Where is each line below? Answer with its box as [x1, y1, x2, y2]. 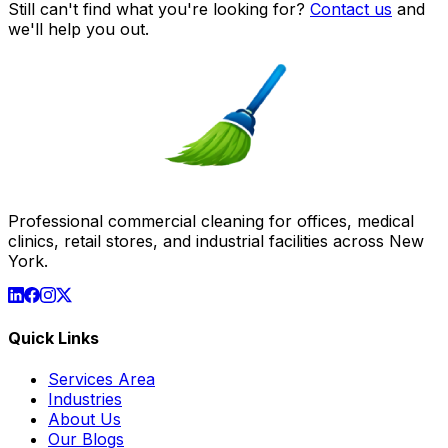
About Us [48, 409, 121, 430]
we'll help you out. [8, 18, 149, 39]
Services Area [48, 369, 155, 390]
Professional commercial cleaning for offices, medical [8, 210, 414, 231]
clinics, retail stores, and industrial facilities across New [8, 230, 424, 251]
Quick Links [8, 327, 99, 348]
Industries [48, 389, 122, 410]
